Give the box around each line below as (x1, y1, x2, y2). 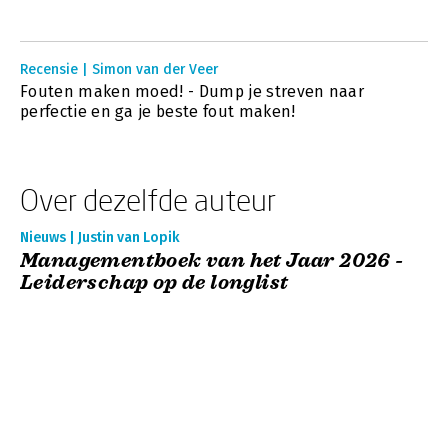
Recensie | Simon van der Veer (20, 61, 218, 78)
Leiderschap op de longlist (20, 270, 289, 295)
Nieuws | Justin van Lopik (20, 229, 180, 246)
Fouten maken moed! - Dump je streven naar (20, 82, 365, 101)
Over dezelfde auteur (20, 182, 276, 217)
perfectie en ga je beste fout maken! (20, 102, 296, 121)
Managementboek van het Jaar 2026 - (20, 248, 404, 273)
